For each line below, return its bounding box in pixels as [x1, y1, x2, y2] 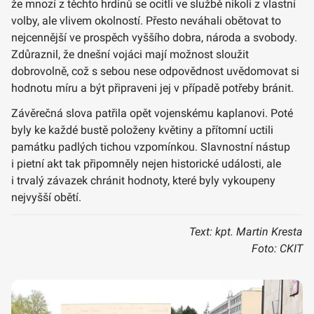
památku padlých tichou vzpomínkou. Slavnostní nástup [11, 140, 290, 154]
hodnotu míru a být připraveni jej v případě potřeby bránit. [11, 81, 294, 95]
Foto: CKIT [252, 242, 303, 256]
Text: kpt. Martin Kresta [189, 225, 303, 239]
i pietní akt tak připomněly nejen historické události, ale [11, 157, 281, 171]
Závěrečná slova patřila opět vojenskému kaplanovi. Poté [11, 107, 293, 121]
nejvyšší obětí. [11, 191, 81, 205]
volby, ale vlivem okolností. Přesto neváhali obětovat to [11, 14, 281, 28]
